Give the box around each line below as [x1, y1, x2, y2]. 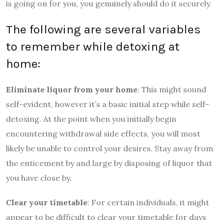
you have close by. [6, 172, 72, 183]
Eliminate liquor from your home [6, 84, 137, 94]
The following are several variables [6, 22, 201, 36]
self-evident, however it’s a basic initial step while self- [6, 99, 209, 109]
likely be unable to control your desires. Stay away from [6, 143, 213, 153]
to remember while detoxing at [6, 39, 180, 54]
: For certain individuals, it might [87, 197, 209, 207]
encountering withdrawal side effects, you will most [6, 128, 200, 138]
